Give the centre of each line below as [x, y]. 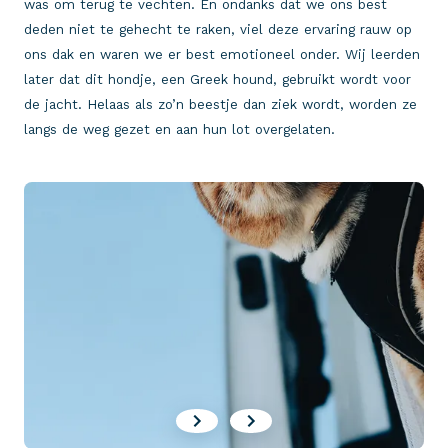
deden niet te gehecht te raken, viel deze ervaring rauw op [218, 30]
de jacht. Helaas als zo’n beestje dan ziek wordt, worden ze [220, 105]
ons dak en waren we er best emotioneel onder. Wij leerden [222, 55]
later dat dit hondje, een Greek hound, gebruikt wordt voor [217, 80]
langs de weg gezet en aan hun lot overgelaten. [179, 130]
